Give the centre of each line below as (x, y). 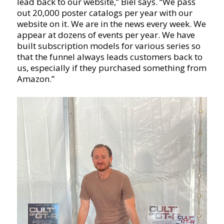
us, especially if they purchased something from (111, 67)
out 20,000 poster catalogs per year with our (104, 12)
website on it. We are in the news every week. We (111, 23)
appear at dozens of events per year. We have (106, 34)
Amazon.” (35, 78)
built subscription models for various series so (108, 45)
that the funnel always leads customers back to (109, 56)
